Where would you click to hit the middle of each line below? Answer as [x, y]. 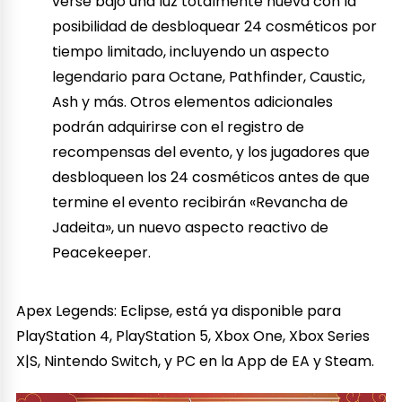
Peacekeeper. [102, 253]
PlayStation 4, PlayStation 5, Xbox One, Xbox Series [193, 336]
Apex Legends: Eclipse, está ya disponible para [179, 311]
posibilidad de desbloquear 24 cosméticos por [215, 27]
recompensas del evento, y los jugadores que [211, 153]
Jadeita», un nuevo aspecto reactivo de [191, 228]
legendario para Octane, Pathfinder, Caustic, [209, 77]
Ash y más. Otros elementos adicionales [193, 102]
